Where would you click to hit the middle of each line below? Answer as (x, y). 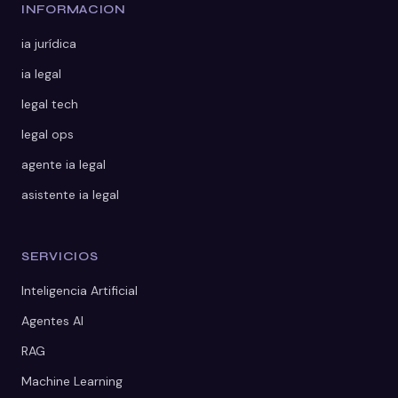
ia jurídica (49, 43)
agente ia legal (64, 164)
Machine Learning (72, 381)
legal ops (48, 134)
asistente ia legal (70, 194)
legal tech (50, 103)
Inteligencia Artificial (80, 290)
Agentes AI (52, 320)
